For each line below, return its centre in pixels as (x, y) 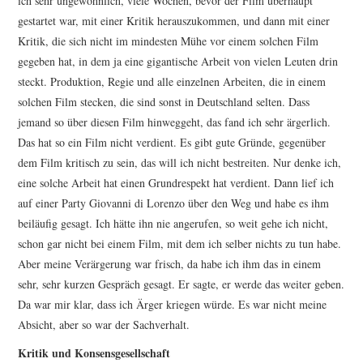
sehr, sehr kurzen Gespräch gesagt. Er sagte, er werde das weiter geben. (181, 284)
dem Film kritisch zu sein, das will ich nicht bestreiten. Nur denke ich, (180, 163)
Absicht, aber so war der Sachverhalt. (104, 325)
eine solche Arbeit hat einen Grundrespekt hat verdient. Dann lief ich (176, 183)
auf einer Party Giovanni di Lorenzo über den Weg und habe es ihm (174, 203)
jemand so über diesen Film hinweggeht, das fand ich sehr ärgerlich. (175, 122)
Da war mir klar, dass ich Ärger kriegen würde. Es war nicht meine (173, 305)
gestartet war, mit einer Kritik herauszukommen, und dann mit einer (174, 21)
